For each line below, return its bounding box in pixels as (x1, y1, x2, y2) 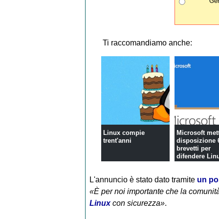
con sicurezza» (110, 198, 165, 207)
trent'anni (103, 136, 132, 144)
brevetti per (176, 144, 211, 152)
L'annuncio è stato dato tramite (89, 175, 197, 184)
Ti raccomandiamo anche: (102, 38, 192, 47)
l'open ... (176, 160, 203, 168)
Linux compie (103, 129, 145, 136)
